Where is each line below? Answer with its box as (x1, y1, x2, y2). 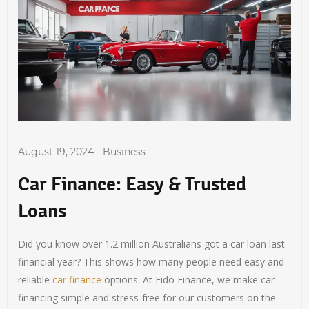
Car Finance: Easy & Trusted (18, 173, 247, 195)
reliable (18, 273, 53, 286)
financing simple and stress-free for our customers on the (18, 291, 277, 304)
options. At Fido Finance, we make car (101, 273, 275, 286)
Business (103, 146, 146, 158)
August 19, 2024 (18, 146, 94, 158)
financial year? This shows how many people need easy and (18, 255, 285, 268)
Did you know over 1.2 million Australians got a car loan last (18, 237, 286, 250)
